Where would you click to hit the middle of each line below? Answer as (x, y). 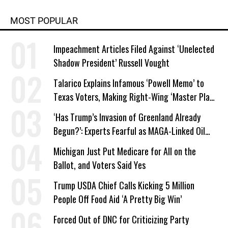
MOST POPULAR (44, 20)
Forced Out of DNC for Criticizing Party (121, 219)
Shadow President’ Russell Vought (111, 62)
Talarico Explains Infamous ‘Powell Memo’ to (129, 83)
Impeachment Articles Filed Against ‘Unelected (134, 49)
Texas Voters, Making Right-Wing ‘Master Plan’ (134, 96)
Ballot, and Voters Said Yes (99, 165)
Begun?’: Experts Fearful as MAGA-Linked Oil (129, 131)
